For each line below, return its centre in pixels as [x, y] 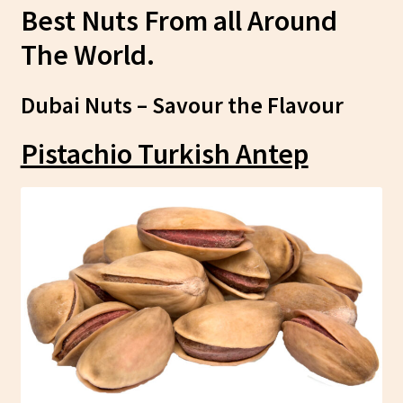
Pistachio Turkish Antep [164, 154]
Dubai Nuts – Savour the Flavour [182, 106]
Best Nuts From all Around [179, 20]
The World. [87, 54]
